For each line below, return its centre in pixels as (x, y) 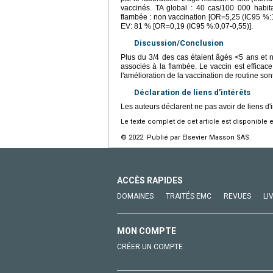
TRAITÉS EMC (189, 196)
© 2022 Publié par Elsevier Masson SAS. (186, 137)
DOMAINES (135, 196)
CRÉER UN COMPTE (150, 246)
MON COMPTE (147, 231)
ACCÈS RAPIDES (150, 180)
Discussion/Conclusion (179, 43)
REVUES (237, 196)
